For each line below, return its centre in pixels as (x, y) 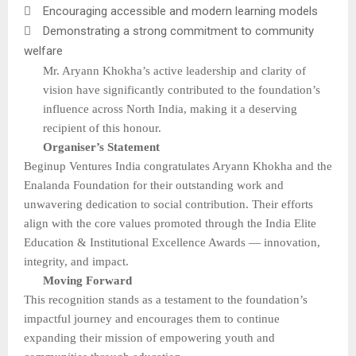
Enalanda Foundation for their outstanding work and (154, 186)
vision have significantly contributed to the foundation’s (182, 90)
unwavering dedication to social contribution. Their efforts (168, 205)
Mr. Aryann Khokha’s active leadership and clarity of (174, 71)
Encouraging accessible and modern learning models (180, 12)
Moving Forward (87, 281)
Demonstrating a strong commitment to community (178, 31)
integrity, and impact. (76, 262)
